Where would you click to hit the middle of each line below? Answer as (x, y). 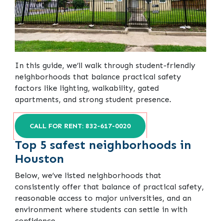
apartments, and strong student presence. (93, 100)
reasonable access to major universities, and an (103, 198)
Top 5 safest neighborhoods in (103, 145)
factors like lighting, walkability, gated (87, 88)
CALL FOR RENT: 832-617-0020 (80, 126)
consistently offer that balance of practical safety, (109, 187)
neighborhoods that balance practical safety (98, 77)
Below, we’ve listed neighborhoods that (88, 176)
